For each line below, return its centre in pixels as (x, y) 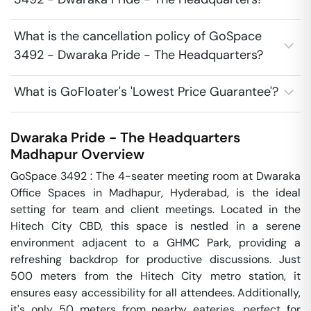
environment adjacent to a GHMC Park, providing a (155, 243)
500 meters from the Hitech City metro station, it (155, 276)
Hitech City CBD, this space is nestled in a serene (155, 226)
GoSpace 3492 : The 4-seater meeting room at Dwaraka (155, 176)
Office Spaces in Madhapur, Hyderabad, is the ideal (155, 193)
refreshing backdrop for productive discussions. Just (155, 259)
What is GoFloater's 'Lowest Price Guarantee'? (146, 92)
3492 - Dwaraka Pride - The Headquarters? (138, 55)
